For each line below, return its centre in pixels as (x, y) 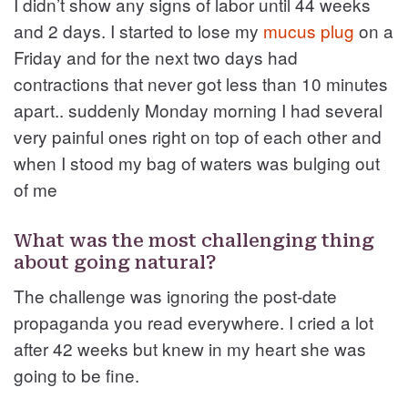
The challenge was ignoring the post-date (175, 296)
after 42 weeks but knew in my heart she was (190, 348)
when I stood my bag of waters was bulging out (197, 163)
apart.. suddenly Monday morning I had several (198, 110)
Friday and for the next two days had (156, 57)
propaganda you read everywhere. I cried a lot (194, 322)
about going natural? (115, 262)
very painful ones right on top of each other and (198, 136)
